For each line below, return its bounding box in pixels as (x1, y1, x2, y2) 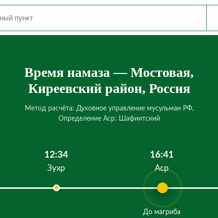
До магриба (143, 209, 181, 216)
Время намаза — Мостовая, (24, 65, 194, 80)
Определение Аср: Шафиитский (58, 115, 160, 122)
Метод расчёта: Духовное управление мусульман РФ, (24, 105, 194, 112)
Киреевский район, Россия (28, 81, 190, 96)
